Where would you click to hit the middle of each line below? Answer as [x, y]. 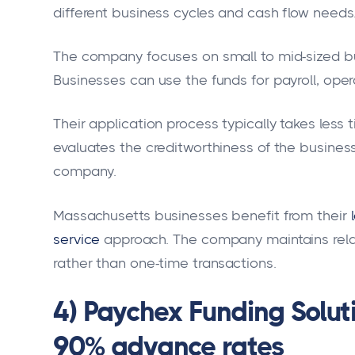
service [77, 239]
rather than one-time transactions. [165, 263]
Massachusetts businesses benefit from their [200, 215]
